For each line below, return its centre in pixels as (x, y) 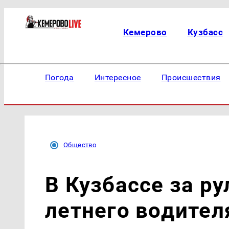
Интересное (118, 77)
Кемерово (145, 32)
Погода (60, 77)
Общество (80, 145)
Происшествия (191, 77)
